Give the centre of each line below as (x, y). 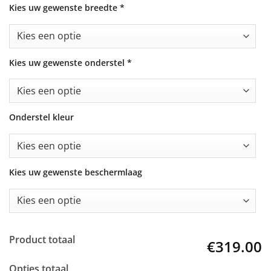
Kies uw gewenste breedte (63, 7)
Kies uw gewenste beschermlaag (76, 172)
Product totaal (42, 239)
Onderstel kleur (41, 117)
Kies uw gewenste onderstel (67, 62)
